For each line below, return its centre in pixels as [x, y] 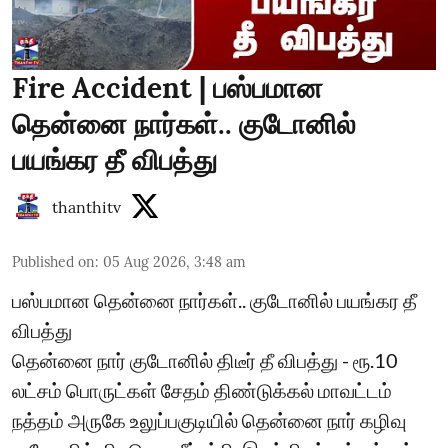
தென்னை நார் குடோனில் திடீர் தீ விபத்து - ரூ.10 [205, 359]
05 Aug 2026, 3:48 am [174, 261]
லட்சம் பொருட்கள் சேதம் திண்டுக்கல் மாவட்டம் [202, 389]
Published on [53, 261]
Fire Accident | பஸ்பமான [167, 87]
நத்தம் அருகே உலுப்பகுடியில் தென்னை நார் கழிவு [209, 419]
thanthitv [86, 206]
